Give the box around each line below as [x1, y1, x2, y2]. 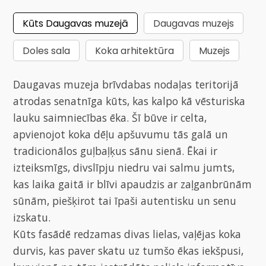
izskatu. [13, 210, 51, 224]
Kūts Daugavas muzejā [23, 16, 129, 30]
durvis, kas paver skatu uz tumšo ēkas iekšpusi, [13, 243, 244, 258]
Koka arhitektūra [95, 43, 175, 58]
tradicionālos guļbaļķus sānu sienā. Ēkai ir [13, 143, 218, 158]
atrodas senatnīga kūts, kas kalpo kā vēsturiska [13, 93, 246, 108]
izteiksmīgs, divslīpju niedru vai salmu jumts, [13, 160, 235, 175]
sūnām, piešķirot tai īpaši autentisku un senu [13, 193, 237, 208]
